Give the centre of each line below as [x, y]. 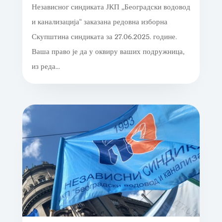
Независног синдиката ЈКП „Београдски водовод [111, 7]
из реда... [46, 67]
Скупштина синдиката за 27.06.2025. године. [104, 37]
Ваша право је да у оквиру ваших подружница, [108, 52]
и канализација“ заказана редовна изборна [99, 22]
